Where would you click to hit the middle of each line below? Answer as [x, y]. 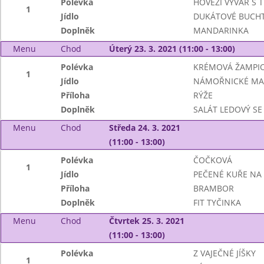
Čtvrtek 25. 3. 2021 [146, 221]
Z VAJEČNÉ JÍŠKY [224, 253]
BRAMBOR [213, 188]
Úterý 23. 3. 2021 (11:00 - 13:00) [172, 49]
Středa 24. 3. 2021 [144, 128]
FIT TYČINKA [217, 202]
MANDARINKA [221, 30]
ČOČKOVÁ [212, 160]
